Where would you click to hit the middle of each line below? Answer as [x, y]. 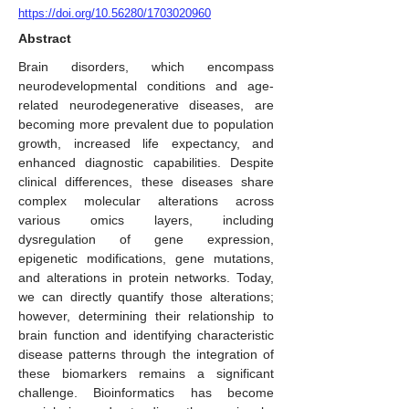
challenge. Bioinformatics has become [146, 393]
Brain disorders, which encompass [146, 67]
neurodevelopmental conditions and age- [146, 86]
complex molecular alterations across [146, 201]
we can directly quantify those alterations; [146, 297]
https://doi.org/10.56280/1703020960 [115, 13]
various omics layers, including [146, 220]
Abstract [45, 38]
